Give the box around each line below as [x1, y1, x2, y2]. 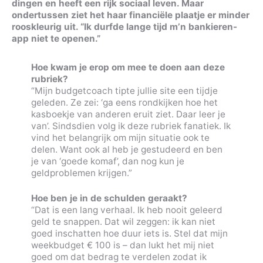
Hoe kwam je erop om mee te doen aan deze [31, 61, 225, 73]
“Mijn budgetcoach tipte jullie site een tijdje [31, 85, 218, 96]
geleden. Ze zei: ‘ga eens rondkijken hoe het [31, 96, 218, 108]
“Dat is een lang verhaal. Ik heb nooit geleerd [31, 204, 222, 215]
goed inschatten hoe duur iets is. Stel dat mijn [31, 227, 228, 239]
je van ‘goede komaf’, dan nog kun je [31, 155, 184, 167]
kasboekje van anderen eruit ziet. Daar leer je [31, 108, 225, 120]
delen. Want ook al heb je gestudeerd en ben [31, 143, 222, 155]
